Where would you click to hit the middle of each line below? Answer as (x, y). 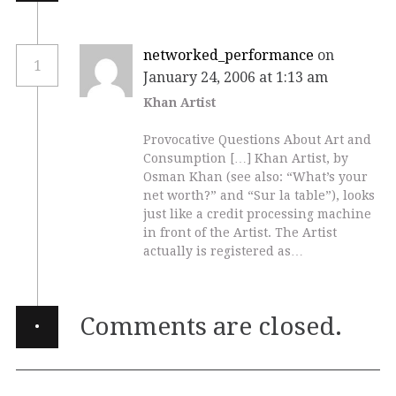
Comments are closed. (210, 326)
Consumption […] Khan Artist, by (246, 158)
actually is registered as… (223, 251)
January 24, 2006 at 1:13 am (237, 77)
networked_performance (228, 55)
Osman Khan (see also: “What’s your (255, 176)
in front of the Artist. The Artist (240, 232)
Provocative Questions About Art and (257, 139)
